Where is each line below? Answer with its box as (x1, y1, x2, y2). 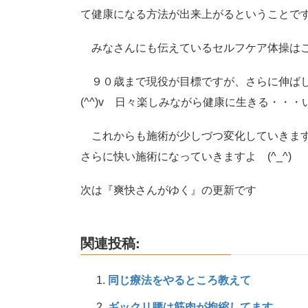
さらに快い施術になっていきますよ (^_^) (80, 151, 291, 163)
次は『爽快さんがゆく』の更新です (80, 184, 256, 197)
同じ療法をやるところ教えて (108, 274, 251, 287)
